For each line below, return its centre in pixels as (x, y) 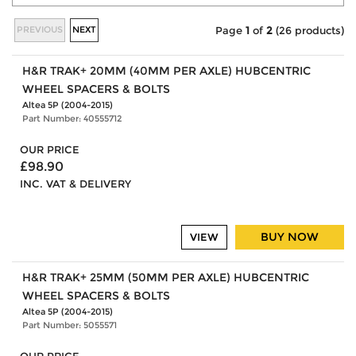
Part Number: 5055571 (69, 325)
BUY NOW (290, 237)
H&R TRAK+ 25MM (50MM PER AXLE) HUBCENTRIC (165, 277)
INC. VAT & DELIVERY (75, 184)
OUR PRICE (50, 150)
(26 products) (308, 30)
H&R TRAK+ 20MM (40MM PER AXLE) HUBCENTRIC (166, 71)
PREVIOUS (39, 29)
